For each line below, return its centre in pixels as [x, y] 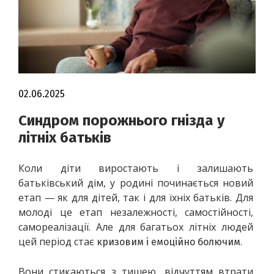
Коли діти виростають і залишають [137, 168]
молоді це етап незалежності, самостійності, [137, 212]
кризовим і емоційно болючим [168, 242]
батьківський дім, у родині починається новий [137, 183]
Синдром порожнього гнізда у [121, 120]
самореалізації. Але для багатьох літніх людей [137, 227]
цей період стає [57, 241]
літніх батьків [65, 137]
